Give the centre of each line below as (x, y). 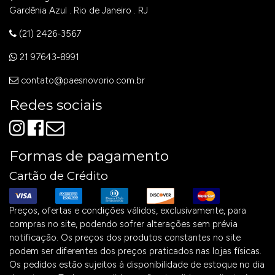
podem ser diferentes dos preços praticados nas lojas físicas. (135, 251)
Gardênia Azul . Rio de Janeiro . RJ (79, 10)
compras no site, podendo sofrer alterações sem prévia (123, 224)
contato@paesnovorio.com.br (83, 80)
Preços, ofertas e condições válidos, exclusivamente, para (128, 211)
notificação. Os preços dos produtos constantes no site (125, 238)
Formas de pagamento (89, 156)
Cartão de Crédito (59, 176)
